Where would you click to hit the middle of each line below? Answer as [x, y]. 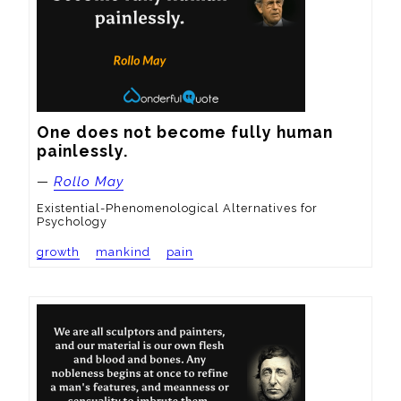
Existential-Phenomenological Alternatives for [177, 209]
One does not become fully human [185, 132]
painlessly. [82, 151]
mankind [123, 252]
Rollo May [89, 182]
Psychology [72, 222]
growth [58, 252]
